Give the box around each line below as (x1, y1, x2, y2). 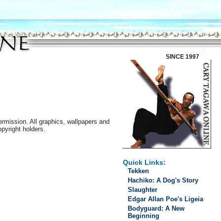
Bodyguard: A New (128, 205, 184, 212)
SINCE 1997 (166, 53, 199, 60)
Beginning (128, 212, 159, 220)
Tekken (128, 167, 149, 175)
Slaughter (128, 186, 157, 193)
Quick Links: (123, 159, 166, 166)
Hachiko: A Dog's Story (128, 177, 198, 184)
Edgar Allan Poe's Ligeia (128, 195, 203, 203)
